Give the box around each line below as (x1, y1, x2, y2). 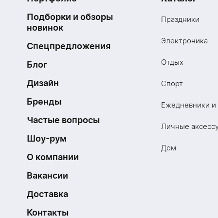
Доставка (27, 188, 68, 199)
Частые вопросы (27, 114, 100, 125)
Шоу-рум (27, 133, 67, 144)
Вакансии (27, 170, 68, 181)
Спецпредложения (27, 40, 110, 51)
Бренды (27, 96, 61, 107)
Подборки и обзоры (27, 11, 113, 22)
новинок (27, 22, 63, 33)
